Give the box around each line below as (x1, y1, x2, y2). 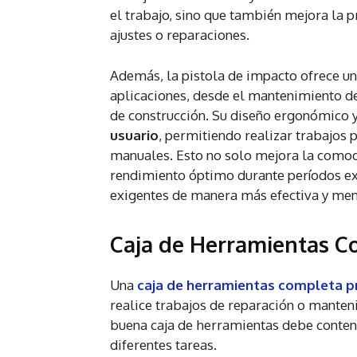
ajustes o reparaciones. (110, 26, 249, 44)
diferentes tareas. (110, 336, 217, 354)
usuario (110, 127, 159, 144)
